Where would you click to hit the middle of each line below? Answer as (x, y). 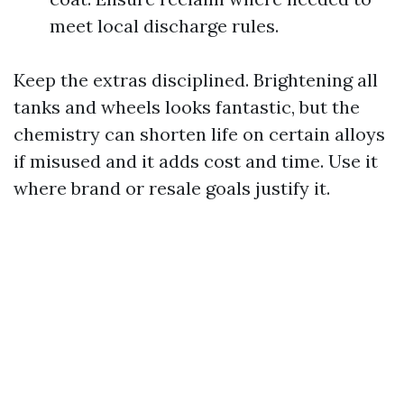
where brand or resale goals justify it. (172, 188)
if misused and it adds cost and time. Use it (196, 161)
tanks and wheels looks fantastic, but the (187, 107)
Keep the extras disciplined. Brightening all (196, 80)
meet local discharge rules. (164, 26)
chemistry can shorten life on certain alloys (199, 134)
